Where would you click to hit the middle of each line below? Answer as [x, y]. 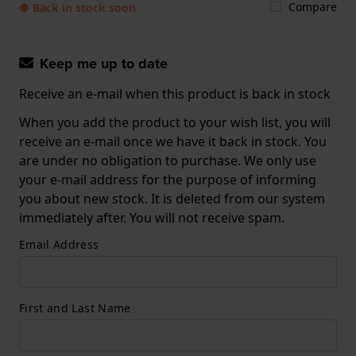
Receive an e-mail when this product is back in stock [175, 93]
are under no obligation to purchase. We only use [168, 160]
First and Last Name [75, 308]
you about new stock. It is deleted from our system [172, 198]
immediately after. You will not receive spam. [152, 217]
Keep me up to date [104, 63]
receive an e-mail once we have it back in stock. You [173, 141]
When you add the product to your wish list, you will [175, 122]
